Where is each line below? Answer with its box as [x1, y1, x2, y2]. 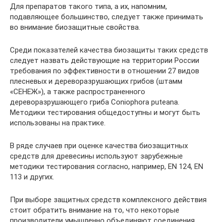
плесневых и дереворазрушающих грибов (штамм [10, 76, 182, 86]
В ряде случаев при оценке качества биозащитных [10, 141, 188, 150]
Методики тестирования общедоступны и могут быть [10, 108, 200, 117]
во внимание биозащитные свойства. [10, 22, 140, 32]
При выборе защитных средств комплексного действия [10, 195, 207, 204]
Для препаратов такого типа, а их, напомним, [10, 1, 167, 11]
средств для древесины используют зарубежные [10, 151, 183, 161]
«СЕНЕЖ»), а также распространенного [10, 87, 145, 96]
